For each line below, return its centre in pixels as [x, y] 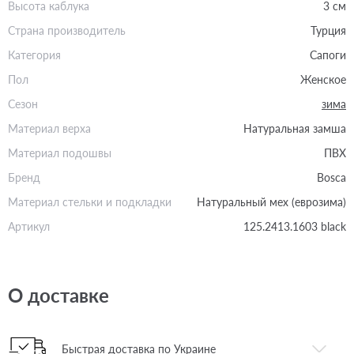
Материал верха [49, 128]
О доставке [58, 295]
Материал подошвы [60, 153]
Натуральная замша [295, 128]
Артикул [29, 226]
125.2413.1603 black [295, 226]
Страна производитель [67, 30]
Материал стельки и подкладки [90, 201]
